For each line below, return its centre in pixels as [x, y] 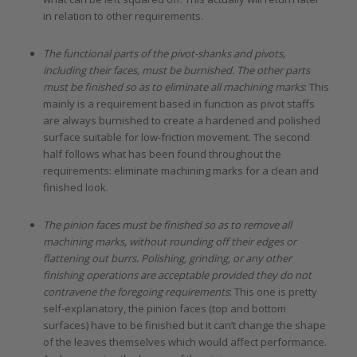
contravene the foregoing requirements [136, 292]
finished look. [75, 188]
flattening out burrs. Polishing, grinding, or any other [167, 259]
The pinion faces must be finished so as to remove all [167, 225]
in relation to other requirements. [123, 16]
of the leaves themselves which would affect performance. [184, 342]
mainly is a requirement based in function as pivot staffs [178, 104]
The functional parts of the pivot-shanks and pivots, [164, 54]
